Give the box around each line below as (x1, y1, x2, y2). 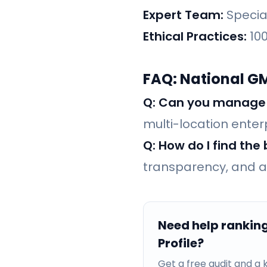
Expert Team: (143, 7, 223, 24)
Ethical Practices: (143, 28, 247, 45)
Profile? (158, 235, 204, 252)
